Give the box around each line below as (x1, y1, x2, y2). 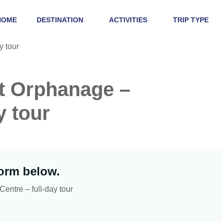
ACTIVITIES (109, 16, 147, 24)
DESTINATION (36, 16, 83, 24)
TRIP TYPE (172, 16, 209, 24)
